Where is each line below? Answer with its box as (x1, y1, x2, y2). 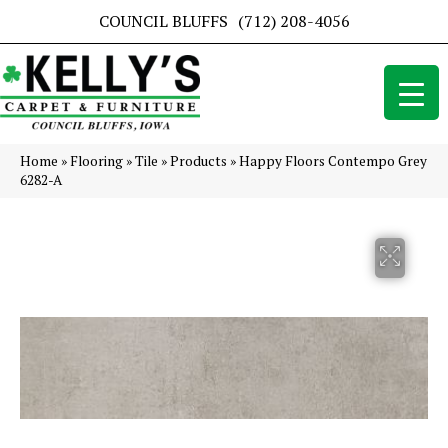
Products (170, 152, 227, 171)
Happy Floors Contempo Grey (239, 152, 427, 171)
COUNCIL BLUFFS (98, 10, 228, 32)
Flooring (70, 152, 123, 171)
